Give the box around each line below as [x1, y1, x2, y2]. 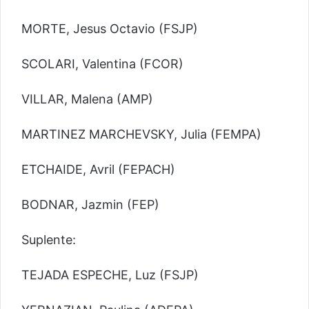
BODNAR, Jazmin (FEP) [21, 197, 159, 212]
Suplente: [21, 232, 76, 248]
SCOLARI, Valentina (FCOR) [21, 57, 183, 72]
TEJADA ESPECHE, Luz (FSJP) [21, 268, 199, 283]
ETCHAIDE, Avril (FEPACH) [21, 162, 175, 177]
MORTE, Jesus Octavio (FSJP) [21, 21, 198, 37]
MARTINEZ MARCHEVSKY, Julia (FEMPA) [21, 127, 261, 142]
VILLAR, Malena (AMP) [21, 92, 153, 107]
